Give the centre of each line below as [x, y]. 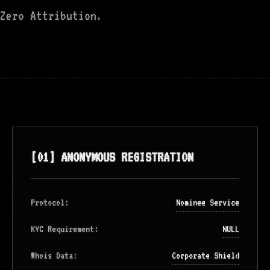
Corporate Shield [206, 256]
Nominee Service [208, 202]
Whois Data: [54, 256]
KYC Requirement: [64, 229]
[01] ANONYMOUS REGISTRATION [112, 157]
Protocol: [50, 202]
